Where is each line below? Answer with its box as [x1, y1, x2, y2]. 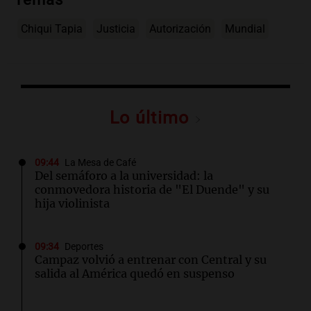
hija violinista [35, 196, 110, 211]
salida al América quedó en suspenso [35, 267, 235, 281]
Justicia [96, 22, 135, 36]
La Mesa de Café [65, 157, 136, 169]
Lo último [110, 108, 194, 128]
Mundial [225, 22, 265, 36]
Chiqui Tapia [21, 22, 83, 36]
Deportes [65, 241, 103, 253]
